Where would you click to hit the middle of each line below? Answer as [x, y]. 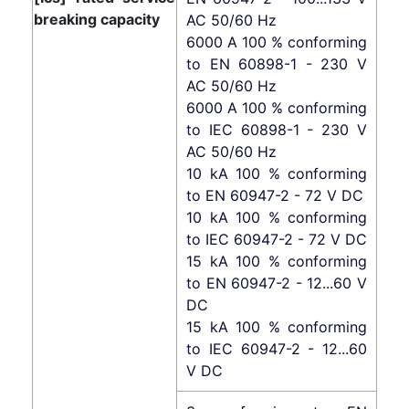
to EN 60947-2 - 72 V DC [275, 195]
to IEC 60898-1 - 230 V [277, 129]
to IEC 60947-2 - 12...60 [277, 348]
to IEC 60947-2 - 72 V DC [277, 239]
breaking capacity [97, 19]
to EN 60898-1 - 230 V [277, 63]
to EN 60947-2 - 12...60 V [277, 283]
